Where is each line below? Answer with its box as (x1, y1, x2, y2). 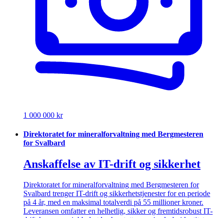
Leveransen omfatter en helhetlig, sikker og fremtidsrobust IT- (23, 207, 213, 216)
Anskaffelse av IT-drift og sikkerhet (23, 158, 200, 171)
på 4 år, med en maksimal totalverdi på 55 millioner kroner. (23, 198, 203, 207)
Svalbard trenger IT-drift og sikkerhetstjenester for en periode (23, 189, 210, 198)
